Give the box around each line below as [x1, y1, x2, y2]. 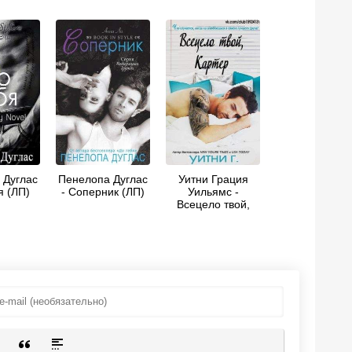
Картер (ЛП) [181, 211, 244, 223]
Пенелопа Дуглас [58, 173, 148, 185]
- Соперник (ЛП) [61, 185, 145, 198]
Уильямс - [187, 185, 239, 198]
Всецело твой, [176, 198, 250, 211]
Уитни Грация [178, 173, 248, 185]
